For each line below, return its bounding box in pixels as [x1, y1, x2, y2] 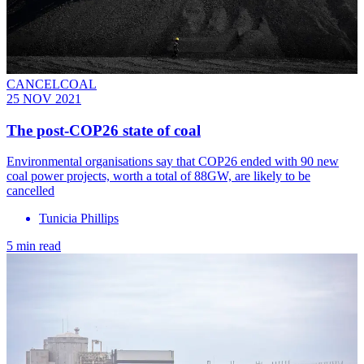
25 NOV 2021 [6, 91, 81, 106]
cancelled [6, 184, 54, 198]
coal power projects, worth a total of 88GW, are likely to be [6, 169, 310, 184]
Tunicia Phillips [39, 211, 119, 226]
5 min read [6, 239, 61, 253]
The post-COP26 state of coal [6, 121, 201, 139]
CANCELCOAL [6, 76, 97, 91]
